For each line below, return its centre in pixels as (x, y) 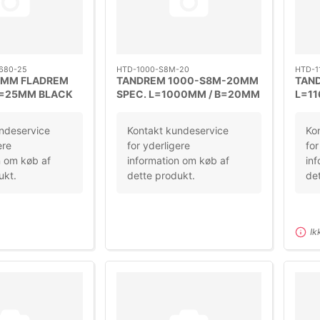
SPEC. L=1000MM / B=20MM (188, 94)
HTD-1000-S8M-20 (152, 70)
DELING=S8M (149, 108)
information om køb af (178, 161)
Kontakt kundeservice (177, 131)
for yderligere (158, 146)
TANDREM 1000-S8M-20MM (187, 81)
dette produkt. (161, 176)
